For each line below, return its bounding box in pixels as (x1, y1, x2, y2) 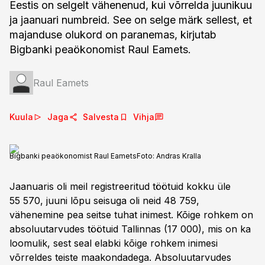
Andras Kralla (156, 151, 201, 160)
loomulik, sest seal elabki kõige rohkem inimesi (9, 237, 218, 249)
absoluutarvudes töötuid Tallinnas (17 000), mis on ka (9, 223, 251, 235)
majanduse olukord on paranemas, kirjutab (9, 28, 216, 41)
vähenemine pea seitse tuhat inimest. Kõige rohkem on (9, 209, 253, 221)
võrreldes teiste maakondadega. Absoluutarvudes (9, 251, 231, 263)
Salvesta (83, 112, 119, 122)
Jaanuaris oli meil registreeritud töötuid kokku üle (9, 180, 231, 192)
